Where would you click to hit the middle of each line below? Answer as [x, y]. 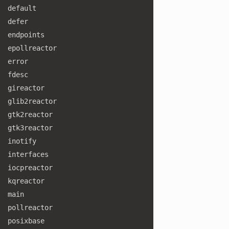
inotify [22, 141]
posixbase [26, 221]
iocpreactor [30, 168]
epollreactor [32, 48]
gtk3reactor [30, 128]
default [22, 8]
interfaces [28, 154]
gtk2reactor [30, 114]
